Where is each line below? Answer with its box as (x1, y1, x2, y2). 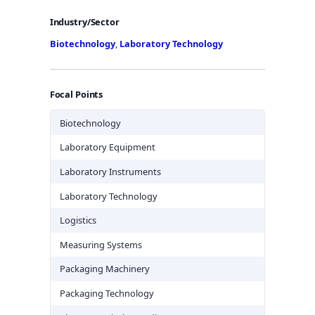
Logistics (59, 214, 96, 227)
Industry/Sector (49, 15, 120, 28)
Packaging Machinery (59, 262, 150, 276)
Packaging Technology (59, 287, 154, 300)
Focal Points (49, 87, 103, 101)
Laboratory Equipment (59, 141, 155, 154)
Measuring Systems (59, 238, 142, 251)
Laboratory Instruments (59, 165, 161, 178)
